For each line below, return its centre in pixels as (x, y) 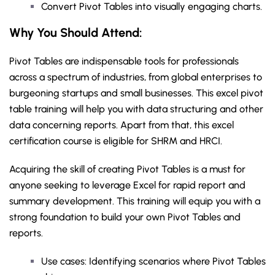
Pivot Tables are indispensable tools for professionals (124, 61)
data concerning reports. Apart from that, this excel (122, 125)
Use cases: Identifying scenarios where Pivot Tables (153, 261)
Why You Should (55, 33)
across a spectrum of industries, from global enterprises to (136, 77)
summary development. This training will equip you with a (135, 201)
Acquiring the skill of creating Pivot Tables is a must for (127, 169)
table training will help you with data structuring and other (136, 109)
